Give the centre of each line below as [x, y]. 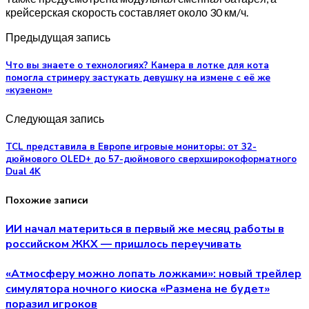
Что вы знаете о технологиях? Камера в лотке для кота [137, 66]
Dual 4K [23, 172]
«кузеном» [29, 91]
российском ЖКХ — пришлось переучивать [123, 244]
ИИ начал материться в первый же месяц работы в [145, 229]
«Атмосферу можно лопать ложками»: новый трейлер [153, 274]
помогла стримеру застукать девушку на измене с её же [138, 78]
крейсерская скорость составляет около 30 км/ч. [127, 12]
